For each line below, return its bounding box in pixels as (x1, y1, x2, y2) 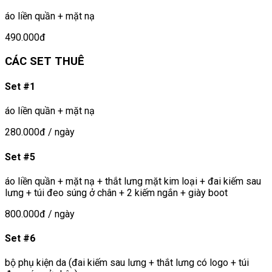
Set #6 (5, 233, 35, 245)
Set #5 (5, 151, 35, 163)
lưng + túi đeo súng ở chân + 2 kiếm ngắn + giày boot (5, 186, 228, 199)
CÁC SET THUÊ (5, 54, 84, 68)
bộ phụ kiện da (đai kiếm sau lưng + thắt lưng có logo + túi (5, 257, 249, 269)
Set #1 (5, 81, 35, 93)
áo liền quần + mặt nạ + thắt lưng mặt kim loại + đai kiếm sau (5, 175, 261, 187)
